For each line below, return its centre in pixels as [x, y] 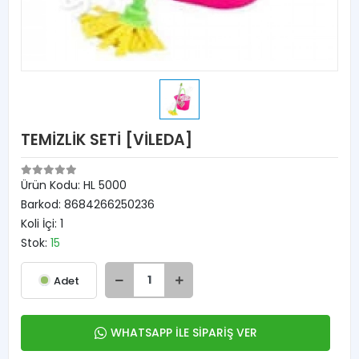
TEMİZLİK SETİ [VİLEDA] [107, 140]
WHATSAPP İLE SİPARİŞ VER [184, 333]
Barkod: [42, 204]
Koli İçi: [40, 224]
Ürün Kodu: [52, 185]
